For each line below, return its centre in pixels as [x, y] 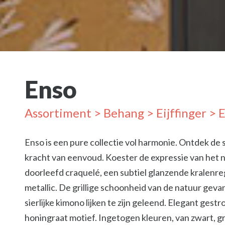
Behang [124, 113]
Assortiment [58, 113]
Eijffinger [181, 113]
